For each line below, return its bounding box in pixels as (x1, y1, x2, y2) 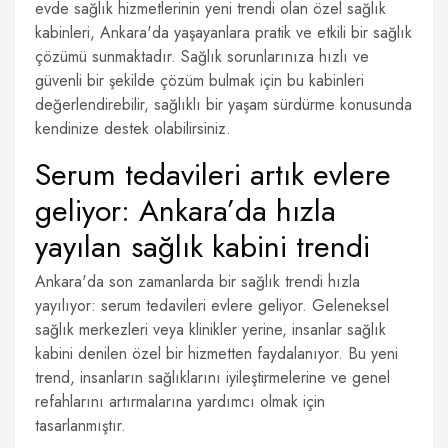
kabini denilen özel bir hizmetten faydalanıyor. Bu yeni (35, 342, 398, 365)
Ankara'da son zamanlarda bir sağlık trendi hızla (35, 270, 360, 293)
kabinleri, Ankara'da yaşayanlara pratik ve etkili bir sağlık (35, 21, 412, 44)
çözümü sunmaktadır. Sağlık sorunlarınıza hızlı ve (35, 45, 369, 68)
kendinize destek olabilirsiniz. (35, 117, 231, 140)
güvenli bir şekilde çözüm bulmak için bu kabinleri (35, 69, 364, 92)
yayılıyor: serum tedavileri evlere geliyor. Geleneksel (35, 294, 389, 317)
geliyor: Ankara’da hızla (35, 189, 336, 232)
